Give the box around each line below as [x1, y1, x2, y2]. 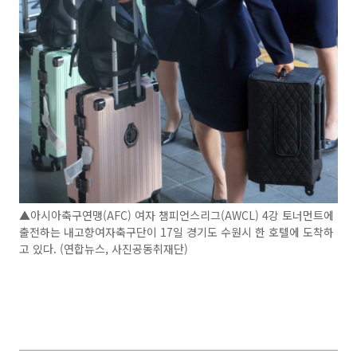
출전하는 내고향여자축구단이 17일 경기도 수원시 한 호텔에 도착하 [19, 224, 334, 241]
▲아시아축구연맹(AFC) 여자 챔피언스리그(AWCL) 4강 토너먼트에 [19, 207, 334, 224]
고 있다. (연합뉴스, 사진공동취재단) [19, 241, 188, 257]
